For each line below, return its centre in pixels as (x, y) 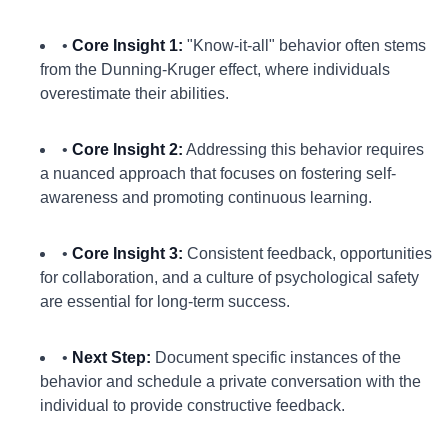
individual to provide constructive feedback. (192, 405)
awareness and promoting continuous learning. (206, 197)
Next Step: (111, 357)
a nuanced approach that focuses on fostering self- (218, 173)
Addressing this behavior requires (303, 149)
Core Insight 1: (127, 45)
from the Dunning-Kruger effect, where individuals (215, 69)
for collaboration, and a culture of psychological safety (229, 277)
